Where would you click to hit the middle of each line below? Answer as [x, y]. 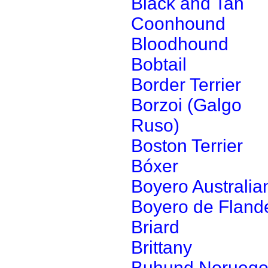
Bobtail [159, 64]
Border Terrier [186, 85]
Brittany [162, 247]
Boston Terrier [187, 146]
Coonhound [178, 24]
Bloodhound [180, 44]
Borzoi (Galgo [186, 105]
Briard [155, 227]
